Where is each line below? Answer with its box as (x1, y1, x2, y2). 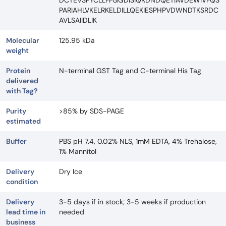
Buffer (6, 137, 27, 146)
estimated (6, 117, 41, 126)
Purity (6, 106, 26, 116)
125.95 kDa (59, 36, 95, 45)
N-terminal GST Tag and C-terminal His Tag (59, 66, 201, 76)
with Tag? (6, 86, 37, 96)
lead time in (6, 207, 45, 217)
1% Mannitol (59, 147, 96, 156)
